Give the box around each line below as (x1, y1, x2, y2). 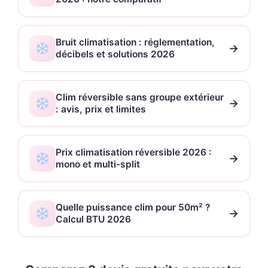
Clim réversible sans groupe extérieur (56, 91, 224, 103)
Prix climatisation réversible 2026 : (56, 146, 212, 158)
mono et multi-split (56, 158, 140, 170)
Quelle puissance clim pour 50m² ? (56, 201, 210, 213)
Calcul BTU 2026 (56, 213, 131, 225)
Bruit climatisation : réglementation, (56, 36, 215, 48)
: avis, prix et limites (56, 103, 146, 115)
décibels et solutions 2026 (56, 48, 175, 60)
